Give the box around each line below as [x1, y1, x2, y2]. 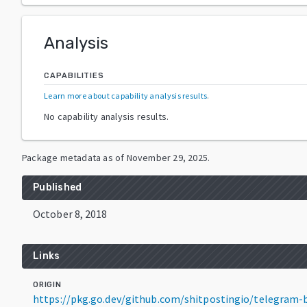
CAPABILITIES [44, 71, 104, 80]
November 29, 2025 [126, 151, 208, 164]
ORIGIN [33, 280, 62, 289]
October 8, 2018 [33, 206, 108, 221]
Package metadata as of [22, 151, 125, 164]
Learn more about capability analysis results [44, 90, 208, 101]
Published [33, 181, 82, 193]
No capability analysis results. [44, 110, 169, 123]
